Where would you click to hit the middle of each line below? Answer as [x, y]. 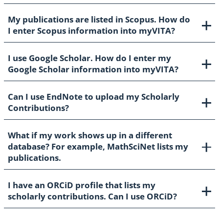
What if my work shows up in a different [90, 135]
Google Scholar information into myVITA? [93, 69]
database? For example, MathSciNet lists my [98, 147]
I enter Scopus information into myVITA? [91, 31]
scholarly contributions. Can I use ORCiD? [92, 197]
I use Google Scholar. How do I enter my [89, 58]
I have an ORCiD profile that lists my [82, 185]
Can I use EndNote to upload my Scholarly [94, 97]
